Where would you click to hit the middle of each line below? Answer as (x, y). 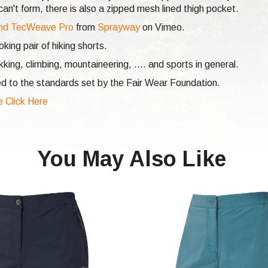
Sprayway (119, 28)
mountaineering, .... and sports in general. (152, 65)
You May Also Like (132, 159)
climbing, (45, 65)
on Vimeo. (162, 28)
